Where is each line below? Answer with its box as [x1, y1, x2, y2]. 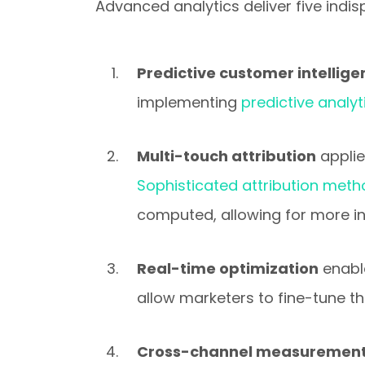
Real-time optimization [137, 258, 319, 279]
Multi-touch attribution [137, 146, 317, 166]
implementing [137, 92, 242, 112]
